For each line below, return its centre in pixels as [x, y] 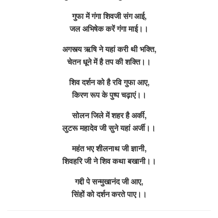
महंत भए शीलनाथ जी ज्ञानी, [109, 148]
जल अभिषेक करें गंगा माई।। [109, 28]
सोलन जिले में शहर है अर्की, [109, 115]
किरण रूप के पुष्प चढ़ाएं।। [109, 94]
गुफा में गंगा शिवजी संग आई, [109, 16]
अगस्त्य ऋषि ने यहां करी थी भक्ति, [109, 49]
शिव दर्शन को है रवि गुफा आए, [109, 82]
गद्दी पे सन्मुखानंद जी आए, [109, 181]
